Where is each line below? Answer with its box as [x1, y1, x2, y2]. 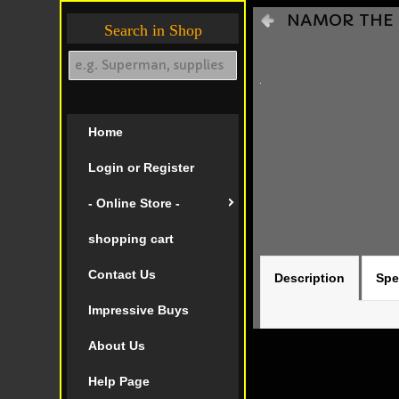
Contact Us [87, 267, 156, 281]
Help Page [87, 374, 150, 388]
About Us [87, 338, 145, 353]
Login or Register [87, 160, 194, 175]
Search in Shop [103, 21, 202, 39]
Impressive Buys [87, 303, 189, 317]
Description [274, 271, 346, 285]
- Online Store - [87, 196, 180, 210]
